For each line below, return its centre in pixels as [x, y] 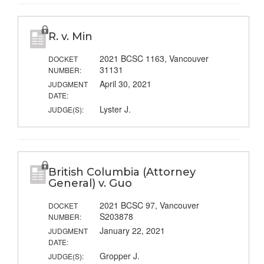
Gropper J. [119, 256]
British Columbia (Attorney [122, 172]
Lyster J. [115, 109]
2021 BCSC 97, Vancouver [149, 205]
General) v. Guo [90, 184]
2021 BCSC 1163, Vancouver [154, 59]
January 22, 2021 [132, 231]
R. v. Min [70, 37]
